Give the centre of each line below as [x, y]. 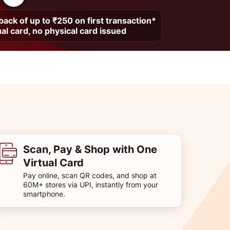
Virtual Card [53, 162]
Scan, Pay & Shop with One [90, 149]
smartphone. [44, 194]
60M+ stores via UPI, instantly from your [91, 184]
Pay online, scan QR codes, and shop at [90, 175]
